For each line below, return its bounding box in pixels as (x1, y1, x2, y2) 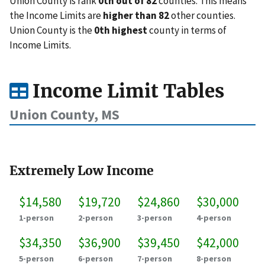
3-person (137, 212, 172, 223)
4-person (196, 212, 231, 223)
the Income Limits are (9, 9, 103, 22)
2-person (78, 212, 113, 223)
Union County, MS (9, 106, 119, 124)
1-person (19, 212, 54, 223)
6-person (78, 253, 113, 264)
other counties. (169, 9, 235, 22)
